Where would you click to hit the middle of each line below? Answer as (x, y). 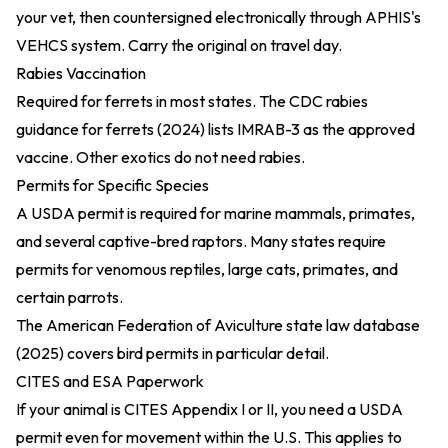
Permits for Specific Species (112, 185)
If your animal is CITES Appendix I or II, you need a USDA (209, 409)
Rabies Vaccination (81, 73)
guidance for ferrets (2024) (110, 129)
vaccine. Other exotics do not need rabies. (160, 157)
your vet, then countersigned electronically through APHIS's (218, 17)
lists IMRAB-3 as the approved (310, 129)
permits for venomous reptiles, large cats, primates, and (207, 269)
